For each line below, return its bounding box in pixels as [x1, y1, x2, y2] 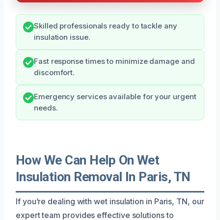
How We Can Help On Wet [16, 152, 160, 167]
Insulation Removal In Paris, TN [16, 169, 191, 184]
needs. [34, 103, 58, 112]
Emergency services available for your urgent [34, 92, 196, 101]
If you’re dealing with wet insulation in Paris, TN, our [16, 196, 204, 206]
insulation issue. [34, 32, 90, 42]
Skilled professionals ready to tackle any [34, 21, 177, 30]
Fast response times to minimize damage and [34, 56, 195, 66]
